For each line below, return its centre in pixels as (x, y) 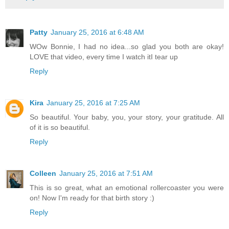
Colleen (43, 173)
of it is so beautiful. (60, 127)
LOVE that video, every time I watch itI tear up (104, 56)
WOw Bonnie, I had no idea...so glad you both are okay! (127, 46)
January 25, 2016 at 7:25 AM (93, 102)
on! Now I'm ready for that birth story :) (92, 198)
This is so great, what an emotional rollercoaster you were (127, 187)
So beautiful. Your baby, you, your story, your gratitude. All (127, 117)
